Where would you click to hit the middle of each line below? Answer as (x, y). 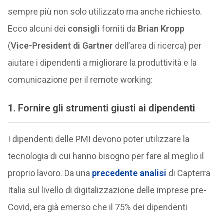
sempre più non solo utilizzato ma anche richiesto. (105, 12)
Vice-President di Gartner (62, 46)
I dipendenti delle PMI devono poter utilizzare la (98, 139)
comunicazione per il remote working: (80, 80)
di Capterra (188, 173)
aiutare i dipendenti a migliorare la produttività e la (102, 63)
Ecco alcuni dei (37, 29)
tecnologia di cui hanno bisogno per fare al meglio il (106, 156)
